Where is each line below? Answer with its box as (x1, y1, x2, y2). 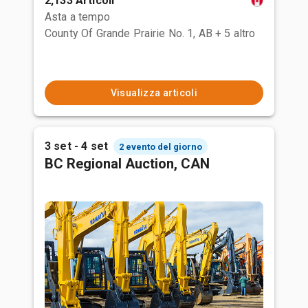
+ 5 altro (215, 27, 256, 40)
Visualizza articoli (110, 87, 198, 98)
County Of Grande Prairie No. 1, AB (45, 27, 213, 40)
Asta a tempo (45, 10, 110, 23)
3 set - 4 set (45, 140, 108, 153)
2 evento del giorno (118, 141, 202, 152)
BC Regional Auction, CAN (45, 155, 210, 172)
